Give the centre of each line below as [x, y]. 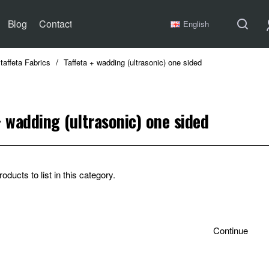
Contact [56, 24]
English [196, 24]
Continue [231, 230]
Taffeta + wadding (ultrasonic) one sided [133, 62]
